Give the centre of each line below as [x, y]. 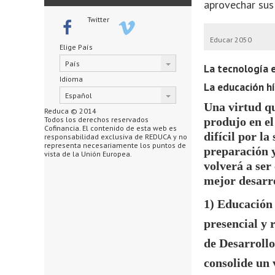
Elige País [76, 47]
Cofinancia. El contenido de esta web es [110, 128]
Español [79, 95]
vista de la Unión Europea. [88, 154]
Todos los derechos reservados [96, 119]
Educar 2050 [231, 40]
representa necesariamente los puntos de [115, 145]
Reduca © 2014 [70, 111]
